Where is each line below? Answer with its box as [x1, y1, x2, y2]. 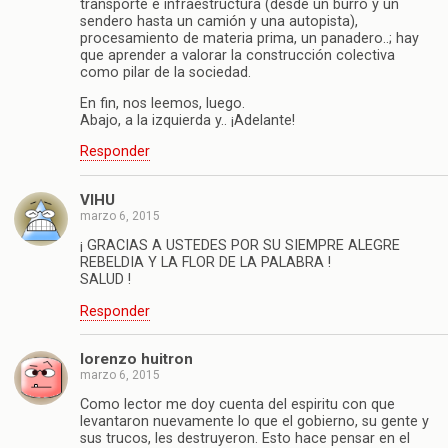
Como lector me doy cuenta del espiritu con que [80, 396, 395, 414]
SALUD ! [80, 271, 131, 289]
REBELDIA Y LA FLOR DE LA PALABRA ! [80, 254, 331, 272]
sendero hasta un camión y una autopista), [80, 12, 358, 30]
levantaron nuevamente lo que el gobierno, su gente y [80, 413, 429, 431]
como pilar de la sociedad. [80, 63, 251, 81]
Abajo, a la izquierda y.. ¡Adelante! [80, 112, 295, 129]
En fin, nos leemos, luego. [80, 95, 245, 112]
